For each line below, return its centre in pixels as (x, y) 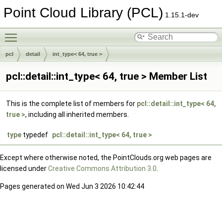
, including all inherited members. (77, 114)
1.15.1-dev (181, 15)
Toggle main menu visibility (65, 32)
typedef (35, 135)
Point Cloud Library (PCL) (83, 13)
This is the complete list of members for (71, 104)
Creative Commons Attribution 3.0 (102, 168)
